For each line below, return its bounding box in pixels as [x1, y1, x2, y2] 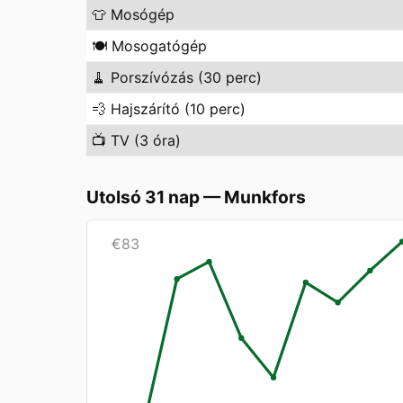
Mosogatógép [112, 37, 207, 55]
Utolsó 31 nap [86, 186, 200, 208]
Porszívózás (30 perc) [111, 68, 262, 86]
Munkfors [224, 186, 306, 208]
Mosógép [111, 5, 175, 23]
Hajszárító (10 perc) [111, 100, 246, 118]
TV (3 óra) [111, 131, 181, 149]
